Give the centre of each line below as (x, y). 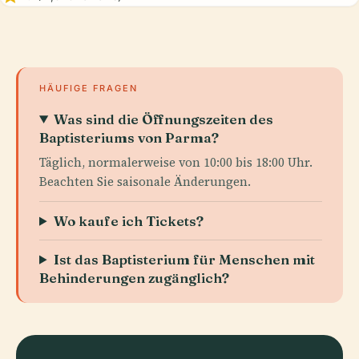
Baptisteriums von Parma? (129, 137)
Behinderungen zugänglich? (134, 277)
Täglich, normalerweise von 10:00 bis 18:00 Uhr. (176, 162)
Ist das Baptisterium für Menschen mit (185, 259)
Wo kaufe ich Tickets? (129, 220)
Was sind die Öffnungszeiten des (164, 119)
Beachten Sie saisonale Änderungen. (145, 181)
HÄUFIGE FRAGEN (89, 88)
